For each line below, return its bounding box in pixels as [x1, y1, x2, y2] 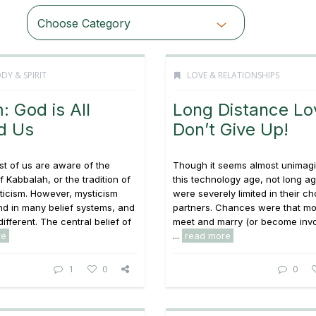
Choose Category [37, 16, 130, 30]
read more [185, 230, 231, 241]
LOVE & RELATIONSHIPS [187, 69, 279, 81]
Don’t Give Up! [173, 119, 288, 140]
